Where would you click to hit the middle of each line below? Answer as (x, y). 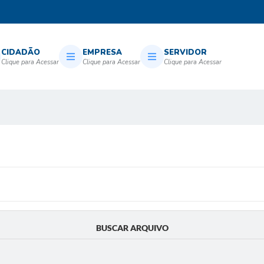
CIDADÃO (21, 52)
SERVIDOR (185, 52)
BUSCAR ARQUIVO (132, 228)
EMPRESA (102, 52)
